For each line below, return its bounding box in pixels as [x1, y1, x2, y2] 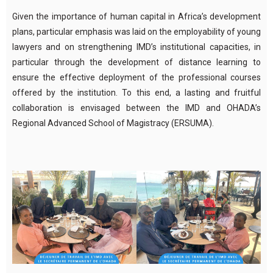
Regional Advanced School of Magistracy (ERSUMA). [12, 118, 214, 128]
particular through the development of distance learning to [12, 57, 261, 67]
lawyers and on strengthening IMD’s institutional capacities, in [12, 41, 261, 52]
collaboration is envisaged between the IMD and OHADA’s [12, 102, 261, 113]
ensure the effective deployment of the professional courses [12, 72, 261, 82]
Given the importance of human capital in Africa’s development [12, 11, 261, 21]
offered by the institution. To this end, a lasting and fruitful [12, 87, 261, 97]
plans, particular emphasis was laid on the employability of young [12, 26, 261, 37]
